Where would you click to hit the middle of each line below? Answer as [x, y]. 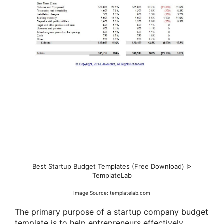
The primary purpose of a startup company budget [112, 212]
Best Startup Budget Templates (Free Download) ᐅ [112, 167]
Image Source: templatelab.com [112, 193]
